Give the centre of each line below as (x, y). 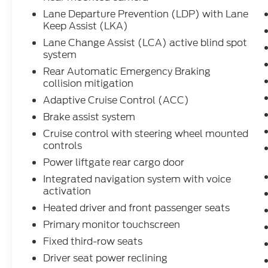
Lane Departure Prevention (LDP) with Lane (146, 14)
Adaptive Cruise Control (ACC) (116, 100)
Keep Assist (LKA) (86, 26)
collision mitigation (89, 84)
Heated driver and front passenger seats (137, 208)
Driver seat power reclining (106, 258)
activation (67, 191)
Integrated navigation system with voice (137, 179)
